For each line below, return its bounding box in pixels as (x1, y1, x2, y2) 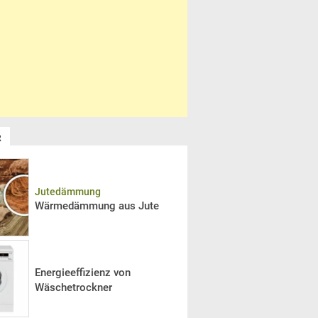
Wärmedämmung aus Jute (34, 199, 159, 212)
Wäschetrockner (34, 281, 112, 295)
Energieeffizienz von (34, 266, 131, 280)
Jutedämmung (34, 185, 101, 197)
